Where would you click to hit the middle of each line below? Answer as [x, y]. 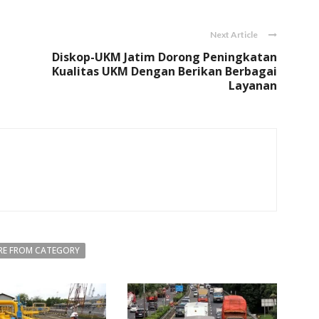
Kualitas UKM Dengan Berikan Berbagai [164, 72]
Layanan [253, 86]
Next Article [234, 35]
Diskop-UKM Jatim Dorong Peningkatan [164, 57]
